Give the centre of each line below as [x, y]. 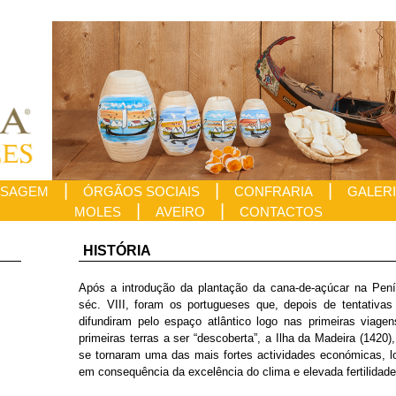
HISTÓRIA [117, 251]
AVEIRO [180, 212]
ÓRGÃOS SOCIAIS [141, 191]
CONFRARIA [274, 191]
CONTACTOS [281, 212]
